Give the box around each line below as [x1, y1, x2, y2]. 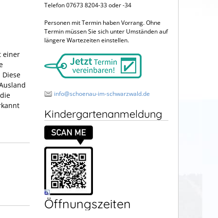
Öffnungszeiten [44, 196, 131, 211]
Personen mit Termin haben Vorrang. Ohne [44, 18, 161, 27]
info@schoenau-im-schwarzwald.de [54, 90, 150, 98]
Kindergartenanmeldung [44, 107, 162, 120]
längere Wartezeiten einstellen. [44, 36, 129, 44]
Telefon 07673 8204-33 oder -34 [44, 1, 131, 9]
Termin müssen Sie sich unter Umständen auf [44, 27, 168, 36]
